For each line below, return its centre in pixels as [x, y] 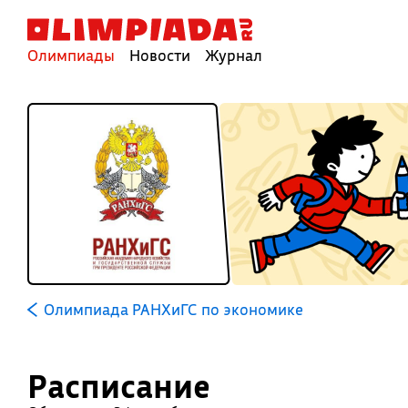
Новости [160, 55]
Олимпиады [71, 55]
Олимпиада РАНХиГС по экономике [173, 309]
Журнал [234, 55]
